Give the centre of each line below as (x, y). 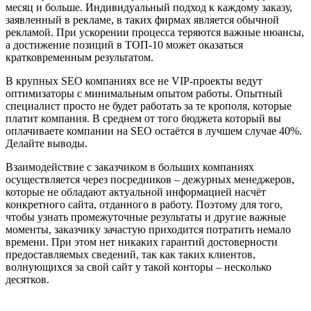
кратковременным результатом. (79, 58)
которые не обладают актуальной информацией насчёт (136, 192)
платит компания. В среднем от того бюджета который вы (143, 119)
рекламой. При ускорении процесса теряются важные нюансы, (155, 33)
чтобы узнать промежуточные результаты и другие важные (146, 217)
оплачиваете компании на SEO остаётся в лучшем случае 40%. (154, 131)
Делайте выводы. (47, 144)
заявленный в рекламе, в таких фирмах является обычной (142, 20)
